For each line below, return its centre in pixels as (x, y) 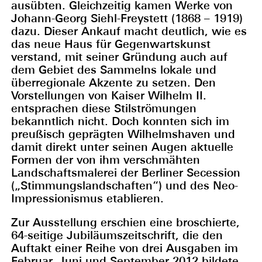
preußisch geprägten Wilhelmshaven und (123, 134)
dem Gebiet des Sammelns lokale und (113, 70)
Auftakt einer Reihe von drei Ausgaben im (124, 248)
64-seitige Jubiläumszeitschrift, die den (117, 235)
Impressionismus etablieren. (87, 199)
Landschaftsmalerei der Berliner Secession (125, 173)
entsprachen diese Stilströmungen (104, 108)
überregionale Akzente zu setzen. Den (113, 83)
